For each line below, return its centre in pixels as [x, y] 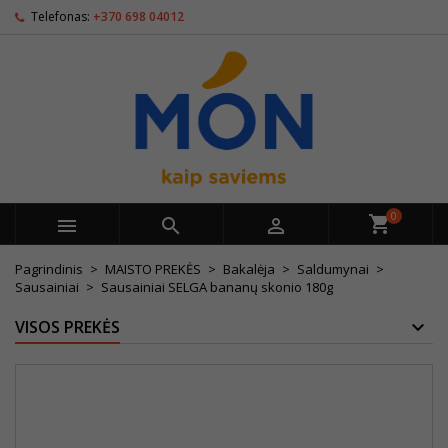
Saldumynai [333, 269]
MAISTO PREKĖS [153, 269]
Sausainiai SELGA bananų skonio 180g [217, 287]
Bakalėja [249, 269]
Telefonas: [60, 16]
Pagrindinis [49, 269]
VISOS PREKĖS [67, 327]
